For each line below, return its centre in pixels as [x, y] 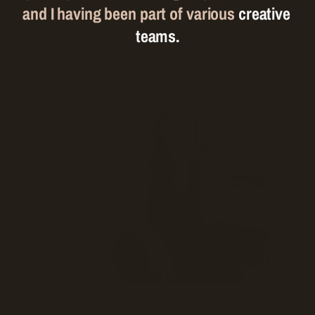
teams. [157, 36]
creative [264, 13]
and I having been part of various [130, 13]
